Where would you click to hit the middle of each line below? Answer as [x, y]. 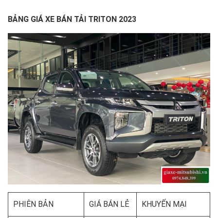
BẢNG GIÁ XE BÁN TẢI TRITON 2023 [72, 19]
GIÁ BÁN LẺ [109, 204]
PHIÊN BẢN [33, 204]
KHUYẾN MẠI [164, 204]
